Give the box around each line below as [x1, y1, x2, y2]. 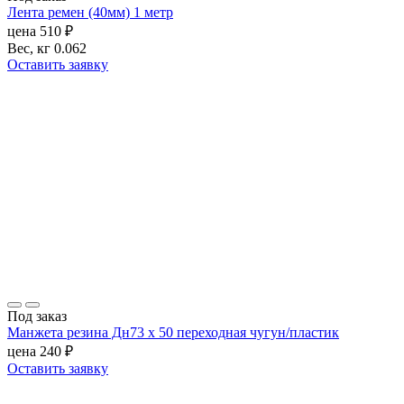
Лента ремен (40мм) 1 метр [7, 5, 173, 21]
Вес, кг [7, 41, 50, 57]
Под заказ [7, 308, 67, 325]
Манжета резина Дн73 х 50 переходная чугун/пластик [7, 325, 339, 341]
